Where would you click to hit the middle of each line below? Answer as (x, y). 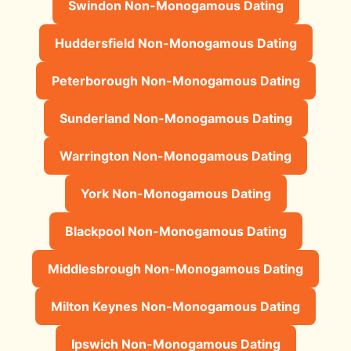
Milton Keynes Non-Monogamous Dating (175, 306)
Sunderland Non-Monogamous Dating (175, 118)
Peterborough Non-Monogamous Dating (175, 80)
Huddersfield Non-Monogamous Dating (175, 43)
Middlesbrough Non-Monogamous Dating (175, 268)
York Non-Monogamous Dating (175, 193)
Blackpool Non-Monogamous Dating (175, 231)
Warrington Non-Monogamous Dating (175, 156)
